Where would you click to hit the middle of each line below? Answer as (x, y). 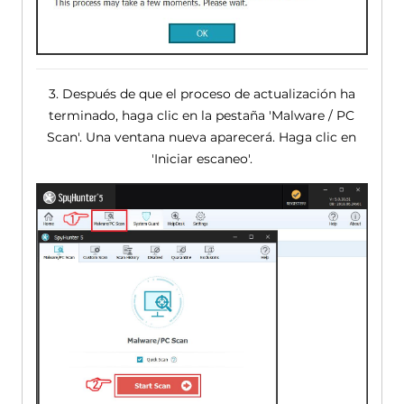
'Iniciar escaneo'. (202, 159)
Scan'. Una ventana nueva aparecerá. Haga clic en (202, 138)
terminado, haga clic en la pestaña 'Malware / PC (202, 116)
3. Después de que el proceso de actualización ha (202, 94)
